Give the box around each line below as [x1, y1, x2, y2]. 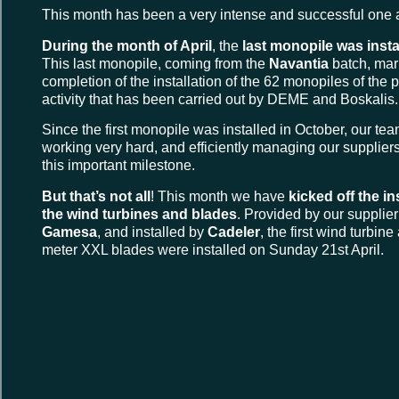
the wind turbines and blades [42, 206, 237, 222]
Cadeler [208, 224, 260, 240]
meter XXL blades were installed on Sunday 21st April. [42, 241, 384, 257]
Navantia [269, 55, 329, 71]
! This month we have [151, 188, 289, 204]
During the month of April [42, 37, 212, 53]
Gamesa [42, 224, 97, 240]
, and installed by [97, 224, 208, 240]
